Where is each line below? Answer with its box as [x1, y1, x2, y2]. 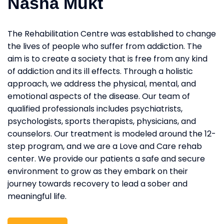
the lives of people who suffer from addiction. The [7, 40, 202, 52]
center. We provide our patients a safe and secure [7, 152, 205, 164]
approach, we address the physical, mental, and [7, 77, 196, 89]
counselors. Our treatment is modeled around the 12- [7, 127, 216, 139]
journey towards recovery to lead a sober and [7, 177, 187, 189]
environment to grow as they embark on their [7, 165, 188, 177]
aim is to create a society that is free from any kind [7, 52, 207, 64]
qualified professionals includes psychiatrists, [7, 102, 182, 114]
